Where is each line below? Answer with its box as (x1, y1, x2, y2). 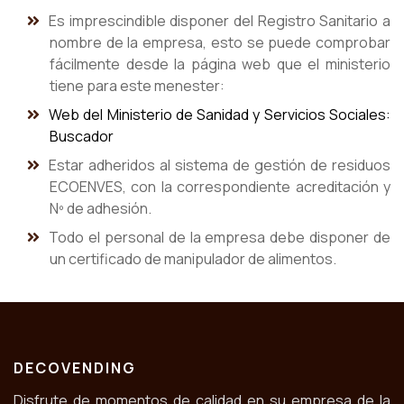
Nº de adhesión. (50, 198, 151, 219)
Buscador (50, 126, 114, 147)
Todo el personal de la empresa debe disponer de (49, 227, 390, 248)
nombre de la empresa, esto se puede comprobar (50, 32, 390, 53)
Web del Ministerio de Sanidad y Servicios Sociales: (49, 105, 390, 125)
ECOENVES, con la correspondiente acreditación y (50, 177, 390, 197)
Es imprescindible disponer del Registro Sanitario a (49, 11, 390, 32)
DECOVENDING (14, 358, 136, 379)
